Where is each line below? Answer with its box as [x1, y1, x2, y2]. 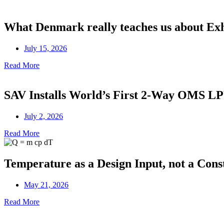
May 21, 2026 [24, 180, 68, 189]
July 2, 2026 [24, 112, 63, 121]
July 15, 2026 [24, 43, 67, 52]
